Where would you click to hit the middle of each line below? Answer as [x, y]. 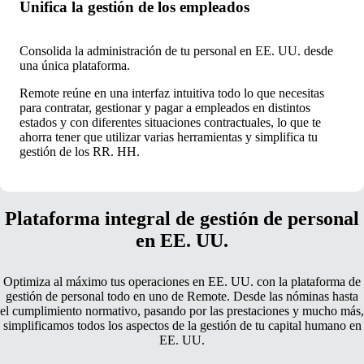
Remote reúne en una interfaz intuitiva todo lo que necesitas [172, 93]
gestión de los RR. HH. [80, 152]
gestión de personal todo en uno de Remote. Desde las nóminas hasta [182, 297]
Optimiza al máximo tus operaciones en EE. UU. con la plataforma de [182, 282]
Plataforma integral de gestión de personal [182, 219]
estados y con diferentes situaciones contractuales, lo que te [170, 123]
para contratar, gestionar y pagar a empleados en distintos [165, 108]
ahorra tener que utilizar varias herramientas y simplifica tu [169, 137]
